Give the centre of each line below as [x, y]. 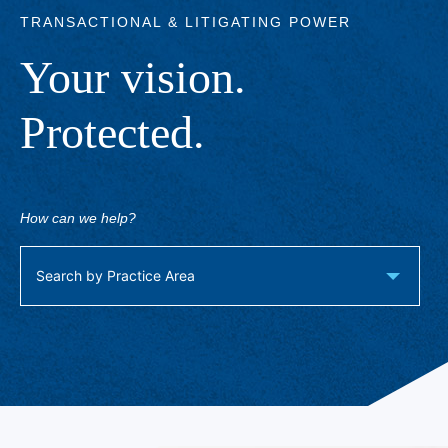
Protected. [112, 133]
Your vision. [133, 78]
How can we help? [78, 218]
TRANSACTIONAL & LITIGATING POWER [185, 22]
